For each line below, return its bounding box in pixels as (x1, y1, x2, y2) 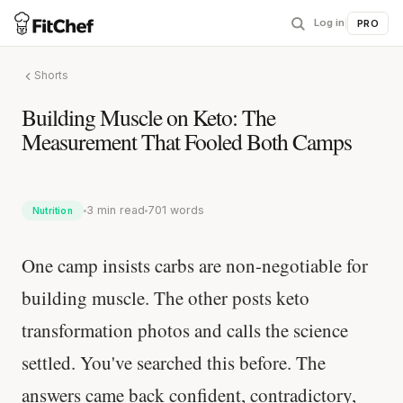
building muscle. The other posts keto (22, 285, 309, 310)
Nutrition (32, 205, 73, 216)
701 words (147, 203, 204, 217)
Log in (314, 16, 345, 29)
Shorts (34, 69, 68, 82)
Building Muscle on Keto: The (22, 102, 275, 132)
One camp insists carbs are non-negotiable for (22, 253, 368, 278)
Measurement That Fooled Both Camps (22, 126, 352, 157)
